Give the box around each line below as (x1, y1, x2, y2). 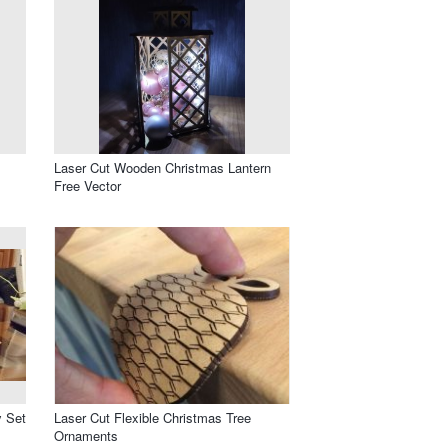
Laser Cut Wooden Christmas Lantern (54, 157, 271, 177)
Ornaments (54, 425, 118, 445)
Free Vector (54, 175, 121, 195)
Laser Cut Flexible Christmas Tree (54, 407, 251, 427)
